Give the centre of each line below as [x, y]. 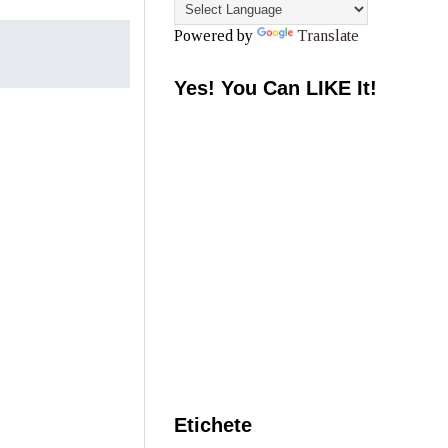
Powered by [215, 35]
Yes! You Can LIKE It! [275, 88]
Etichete [213, 425]
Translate [328, 35]
